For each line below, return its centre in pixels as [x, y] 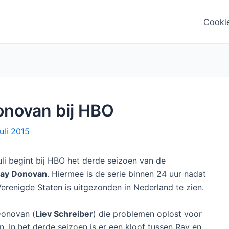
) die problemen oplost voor [147, 213]
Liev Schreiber [64, 213]
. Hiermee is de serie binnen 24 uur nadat [127, 174]
